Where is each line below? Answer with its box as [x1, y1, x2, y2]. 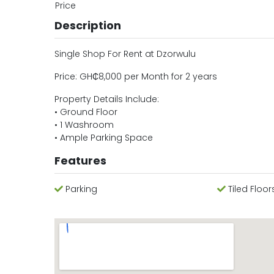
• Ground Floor [54, 106, 117, 118]
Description [54, 18, 121, 33]
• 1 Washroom [54, 119, 114, 131]
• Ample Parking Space [54, 131, 153, 144]
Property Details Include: [54, 93, 159, 105]
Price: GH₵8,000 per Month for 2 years [54, 70, 217, 83]
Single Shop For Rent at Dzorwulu [54, 48, 196, 60]
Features [54, 153, 106, 168]
